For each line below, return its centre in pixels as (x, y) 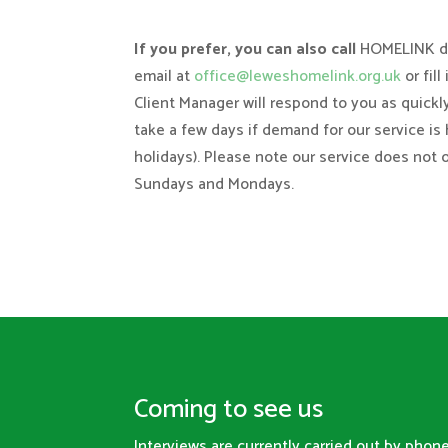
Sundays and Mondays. (214, 184)
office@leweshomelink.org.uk (298, 76)
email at (164, 76)
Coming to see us (229, 410)
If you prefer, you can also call (247, 49)
